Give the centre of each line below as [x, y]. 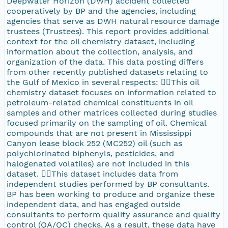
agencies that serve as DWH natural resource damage [113, 21]
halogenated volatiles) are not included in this [98, 163]
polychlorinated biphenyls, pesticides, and [90, 153]
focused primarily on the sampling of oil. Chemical [107, 123]
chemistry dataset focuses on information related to [111, 92]
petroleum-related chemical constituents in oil [100, 102]
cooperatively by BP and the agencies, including [101, 11]
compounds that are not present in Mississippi [99, 133]
